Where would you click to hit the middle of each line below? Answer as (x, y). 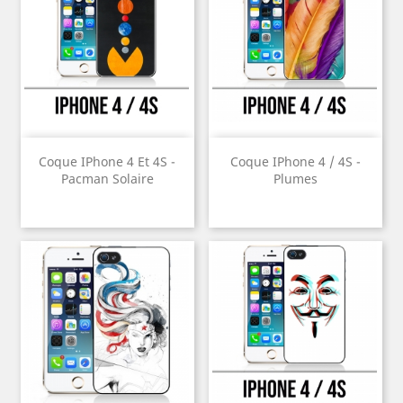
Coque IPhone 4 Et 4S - (107, 162)
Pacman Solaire (107, 179)
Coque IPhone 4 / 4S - (295, 162)
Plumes (295, 179)
